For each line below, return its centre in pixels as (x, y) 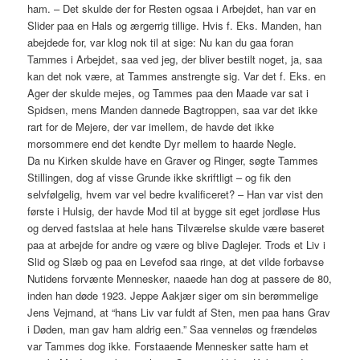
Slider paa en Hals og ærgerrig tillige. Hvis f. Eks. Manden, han (175, 26)
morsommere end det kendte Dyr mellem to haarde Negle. (162, 144)
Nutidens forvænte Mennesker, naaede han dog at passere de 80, (180, 279)
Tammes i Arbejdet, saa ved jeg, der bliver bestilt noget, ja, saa (175, 59)
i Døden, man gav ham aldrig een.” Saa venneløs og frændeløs (173, 329)
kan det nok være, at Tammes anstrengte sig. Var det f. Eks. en (177, 76)
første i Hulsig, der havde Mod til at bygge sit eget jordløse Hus (174, 211)
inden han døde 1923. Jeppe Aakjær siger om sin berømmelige (173, 296)
